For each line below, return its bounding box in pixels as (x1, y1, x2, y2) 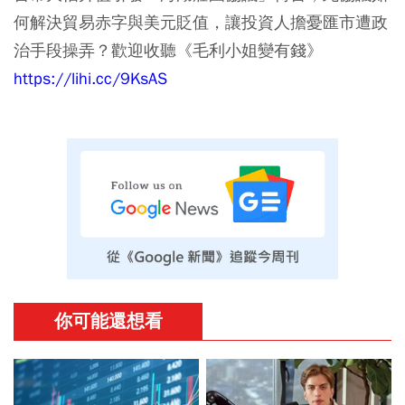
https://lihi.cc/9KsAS (14, 67, 167, 89)
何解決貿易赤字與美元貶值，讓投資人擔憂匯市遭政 (14, 11, 388, 33)
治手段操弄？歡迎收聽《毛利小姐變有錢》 (14, 39, 323, 61)
